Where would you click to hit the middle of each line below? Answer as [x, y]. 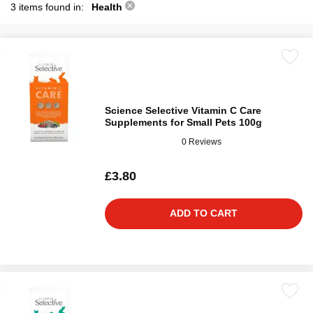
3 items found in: [49, 7]
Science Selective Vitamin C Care [183, 110]
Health [108, 7]
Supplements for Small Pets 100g [183, 122]
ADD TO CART [204, 213]
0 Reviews [202, 141]
